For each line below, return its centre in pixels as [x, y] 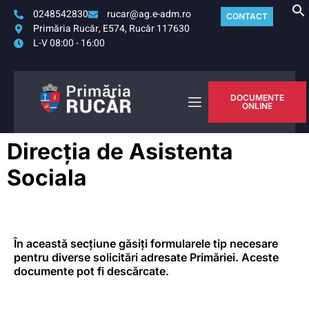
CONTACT [247, 16]
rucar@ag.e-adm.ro [149, 14]
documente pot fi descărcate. [91, 271]
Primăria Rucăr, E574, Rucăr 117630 [111, 29]
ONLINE [257, 106]
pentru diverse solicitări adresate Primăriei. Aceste [146, 257]
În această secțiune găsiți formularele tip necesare [146, 243]
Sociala [47, 178]
